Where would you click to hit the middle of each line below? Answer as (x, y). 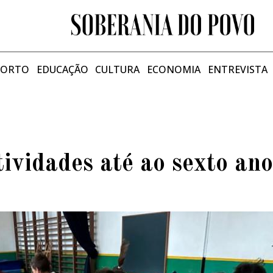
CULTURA (118, 69)
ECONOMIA (174, 69)
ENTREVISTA (237, 69)
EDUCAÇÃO (62, 69)
